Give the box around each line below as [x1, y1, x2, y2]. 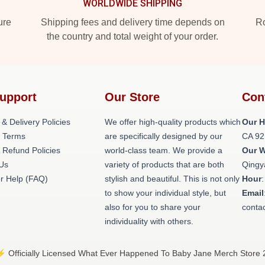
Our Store [104, 91, 160, 104]
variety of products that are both [104, 160, 224, 169]
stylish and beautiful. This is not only [104, 174, 240, 183]
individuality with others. [104, 216, 193, 226]
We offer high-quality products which [104, 117, 241, 127]
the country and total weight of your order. [47, 31, 218, 41]
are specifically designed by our [104, 131, 222, 141]
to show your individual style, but [104, 188, 226, 198]
